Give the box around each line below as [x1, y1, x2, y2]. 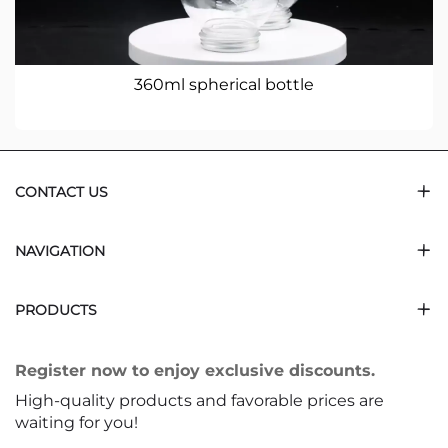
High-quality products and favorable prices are [15, 390, 384, 410]
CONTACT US [15, 182, 108, 201]
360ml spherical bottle [134, 75, 314, 95]
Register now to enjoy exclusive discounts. [15, 360, 375, 380]
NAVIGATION [15, 241, 105, 260]
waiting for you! [15, 412, 138, 432]
